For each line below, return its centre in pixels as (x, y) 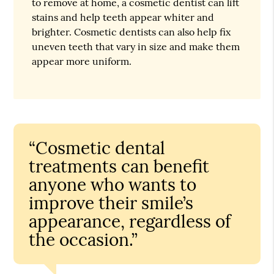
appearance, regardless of (130, 221)
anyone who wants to (113, 184)
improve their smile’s (111, 203)
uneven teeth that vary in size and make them (136, 46)
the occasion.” (83, 239)
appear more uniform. (82, 61)
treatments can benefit (119, 166)
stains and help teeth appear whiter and (123, 17)
